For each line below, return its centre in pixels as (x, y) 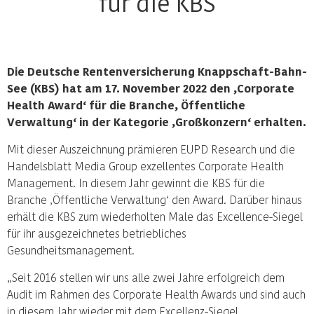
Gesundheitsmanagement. (71, 250)
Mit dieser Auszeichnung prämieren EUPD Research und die (151, 149)
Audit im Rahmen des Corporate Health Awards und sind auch (156, 294)
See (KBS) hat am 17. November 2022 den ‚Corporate (151, 88)
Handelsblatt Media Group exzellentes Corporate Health (145, 166)
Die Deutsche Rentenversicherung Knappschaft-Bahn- (157, 71)
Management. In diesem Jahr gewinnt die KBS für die (136, 183)
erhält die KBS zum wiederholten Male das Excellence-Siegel (155, 216)
